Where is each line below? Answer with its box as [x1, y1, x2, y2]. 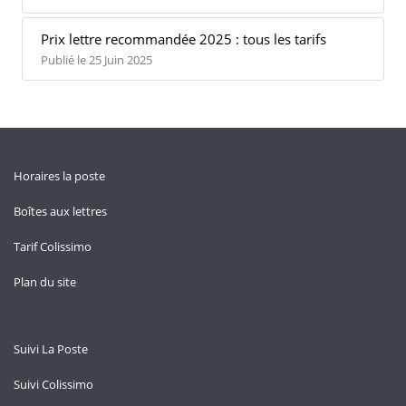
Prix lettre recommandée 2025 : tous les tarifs [41, 30, 326, 48]
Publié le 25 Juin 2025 [41, 52, 152, 68]
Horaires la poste [14, 168, 105, 184]
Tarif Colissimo [14, 238, 92, 255]
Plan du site [14, 274, 76, 290]
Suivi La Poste [14, 341, 88, 357]
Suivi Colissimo [14, 376, 93, 392]
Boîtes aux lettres [14, 203, 107, 219]
